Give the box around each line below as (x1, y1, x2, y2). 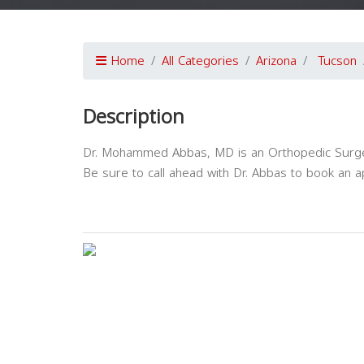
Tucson (318, 50, 357, 72)
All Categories (162, 50, 239, 72)
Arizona (256, 50, 297, 72)
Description (83, 98, 184, 136)
